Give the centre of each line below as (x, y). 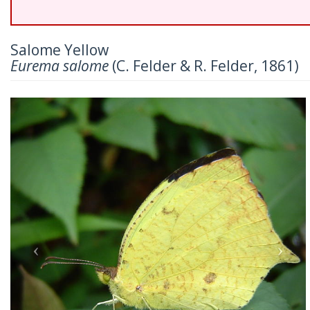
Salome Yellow (60, 50)
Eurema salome (60, 66)
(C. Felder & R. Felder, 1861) (204, 66)
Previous (61, 106)
